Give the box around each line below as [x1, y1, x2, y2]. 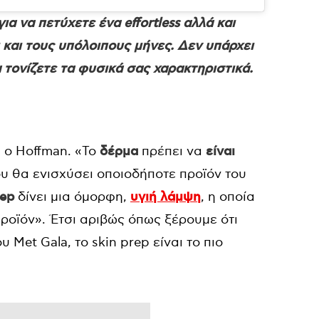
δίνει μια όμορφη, [14, 189, 130, 205]
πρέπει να [138, 144, 206, 159]
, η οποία [201, 189, 255, 205]
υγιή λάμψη [130, 189, 201, 206]
